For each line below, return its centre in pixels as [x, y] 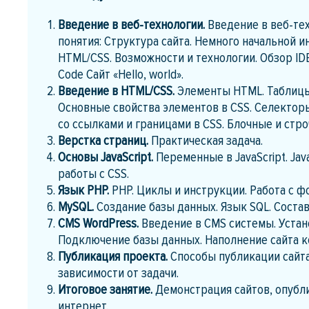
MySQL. [78, 207]
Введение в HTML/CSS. [118, 91]
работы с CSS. [94, 173]
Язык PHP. [85, 190]
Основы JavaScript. [107, 157]
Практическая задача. [207, 140]
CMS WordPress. [100, 223]
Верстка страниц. [105, 140]
